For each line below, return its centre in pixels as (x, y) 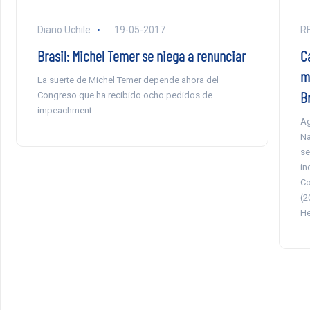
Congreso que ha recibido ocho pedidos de (125, 95)
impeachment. (65, 110)
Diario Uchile (64, 30)
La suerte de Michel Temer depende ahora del (128, 80)
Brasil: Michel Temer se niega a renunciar (141, 55)
